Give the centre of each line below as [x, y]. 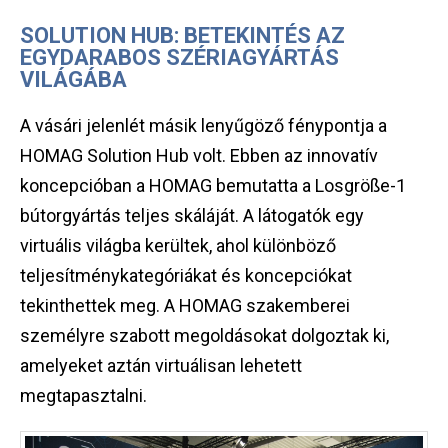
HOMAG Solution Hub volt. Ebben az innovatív [199, 155]
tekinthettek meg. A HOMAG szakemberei [185, 305]
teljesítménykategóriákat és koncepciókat [186, 275]
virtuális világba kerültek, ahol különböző [178, 245]
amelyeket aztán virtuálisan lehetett [161, 365]
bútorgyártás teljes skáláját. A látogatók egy [192, 215]
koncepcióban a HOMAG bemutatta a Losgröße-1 [213, 185]
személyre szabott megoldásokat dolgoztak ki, [204, 335]
